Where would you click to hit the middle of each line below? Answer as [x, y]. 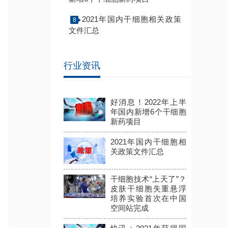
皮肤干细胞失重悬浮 [148, 188]
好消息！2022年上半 [148, 102]
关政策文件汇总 [137, 151]
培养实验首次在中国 [148, 198]
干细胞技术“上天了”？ [148, 179]
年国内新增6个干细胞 [148, 111]
